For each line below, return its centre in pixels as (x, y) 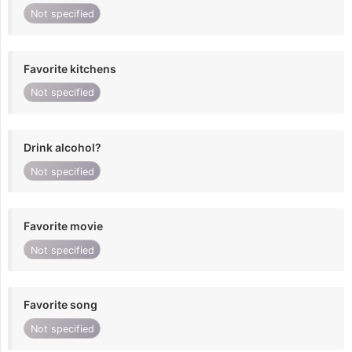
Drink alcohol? (62, 147)
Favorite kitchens (70, 68)
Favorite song (60, 305)
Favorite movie (63, 226)
